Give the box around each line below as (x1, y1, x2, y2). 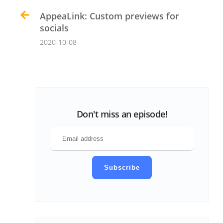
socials (40, 21, 69, 34)
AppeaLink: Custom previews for (40, 9, 179, 22)
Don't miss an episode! (76, 108, 168, 120)
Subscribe (104, 163, 140, 171)
